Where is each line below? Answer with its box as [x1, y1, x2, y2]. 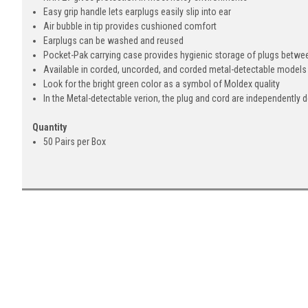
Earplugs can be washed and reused [43, 35, 184, 47]
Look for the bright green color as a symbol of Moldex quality [43, 78, 280, 90]
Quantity [32, 122, 67, 133]
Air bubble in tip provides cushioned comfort [43, 21, 217, 32]
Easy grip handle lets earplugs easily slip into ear [43, 6, 232, 18]
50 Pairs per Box [43, 136, 107, 148]
